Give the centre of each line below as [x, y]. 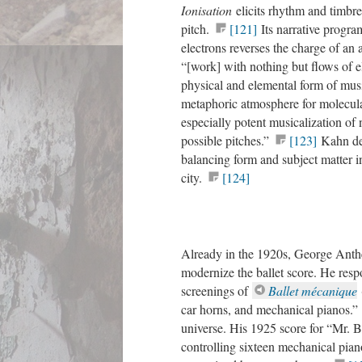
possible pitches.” [227, 140]
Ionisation [208, 10]
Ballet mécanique [313, 290]
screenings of [217, 290]
